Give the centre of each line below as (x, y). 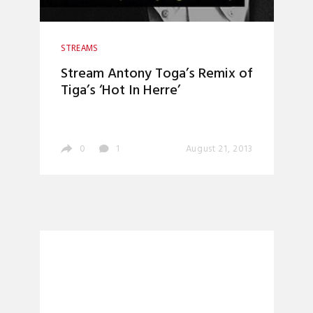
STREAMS (79, 48)
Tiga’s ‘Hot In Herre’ (120, 91)
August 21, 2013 (219, 149)
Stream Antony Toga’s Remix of (156, 74)
